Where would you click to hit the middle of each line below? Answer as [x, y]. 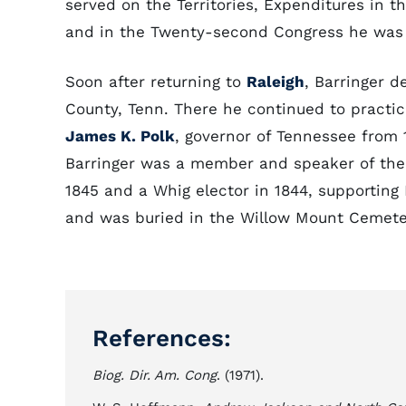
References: [162, 338]
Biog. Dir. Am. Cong [155, 375]
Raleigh [275, 82]
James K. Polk [120, 136]
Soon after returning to [156, 82]
